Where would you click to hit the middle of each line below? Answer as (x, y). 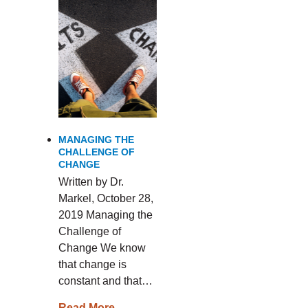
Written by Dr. (91, 182)
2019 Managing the (105, 215)
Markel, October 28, (106, 198)
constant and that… (105, 281)
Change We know (102, 248)
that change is (92, 264)
